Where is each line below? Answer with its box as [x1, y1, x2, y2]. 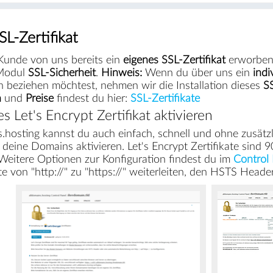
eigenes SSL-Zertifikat [122, 54, 225, 65]
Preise [25, 93, 54, 104]
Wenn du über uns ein [141, 67, 253, 78]
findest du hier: [53, 93, 130, 104]
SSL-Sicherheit [27, 67, 96, 78]
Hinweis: [101, 67, 142, 78]
